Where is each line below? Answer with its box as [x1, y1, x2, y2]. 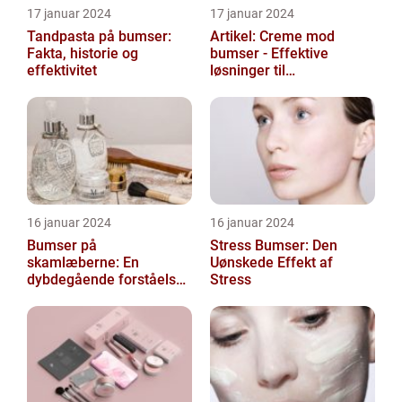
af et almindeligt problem [27, 288, 189, 305]
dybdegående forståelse [27, 271, 184, 288]
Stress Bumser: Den [210, 237, 337, 254]
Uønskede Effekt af [210, 254, 333, 271]
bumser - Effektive [210, 45, 328, 62]
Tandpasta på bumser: [27, 28, 171, 45]
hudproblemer [210, 79, 301, 96]
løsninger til [210, 62, 285, 79]
